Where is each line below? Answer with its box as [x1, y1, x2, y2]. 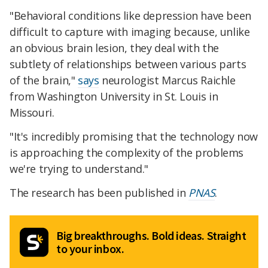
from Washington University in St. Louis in [10, 89, 218, 103]
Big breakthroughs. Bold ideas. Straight [56, 227, 246, 243]
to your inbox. [56, 240, 124, 256]
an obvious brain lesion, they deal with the [10, 40, 219, 55]
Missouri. [10, 105, 54, 120]
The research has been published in [10, 185, 188, 200]
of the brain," [10, 72, 78, 87]
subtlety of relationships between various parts [10, 56, 246, 71]
